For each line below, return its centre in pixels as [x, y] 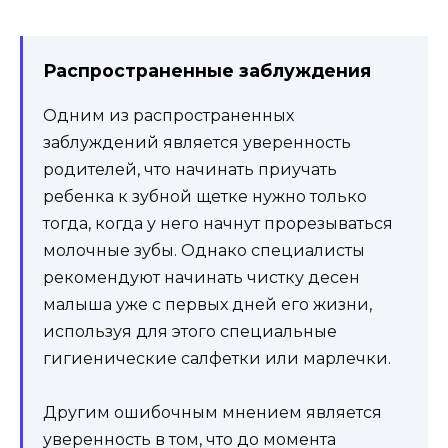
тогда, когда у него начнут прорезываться [218, 224]
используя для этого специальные [190, 332]
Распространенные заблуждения [207, 70]
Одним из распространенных [168, 116]
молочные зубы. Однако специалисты [204, 251]
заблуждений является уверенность [197, 143]
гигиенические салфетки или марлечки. [217, 359]
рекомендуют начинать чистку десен [201, 278]
